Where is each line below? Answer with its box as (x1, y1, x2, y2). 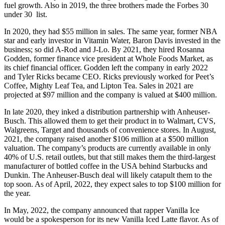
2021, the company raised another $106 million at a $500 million (4, 135, 208, 144)
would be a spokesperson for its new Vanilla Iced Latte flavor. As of (4, 215, 218, 224)
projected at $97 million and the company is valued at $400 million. (4, 90, 217, 99)
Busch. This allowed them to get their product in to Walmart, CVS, (4, 117, 215, 126)
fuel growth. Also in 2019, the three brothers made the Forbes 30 (4, 1, 208, 10)
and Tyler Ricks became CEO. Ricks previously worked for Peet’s (4, 72, 214, 81)
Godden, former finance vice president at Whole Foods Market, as (4, 54, 213, 63)
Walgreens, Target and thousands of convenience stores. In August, (4, 126, 216, 135)
